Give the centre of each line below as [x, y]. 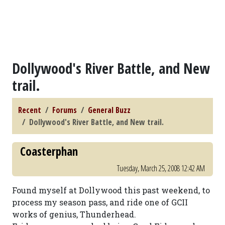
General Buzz [109, 110]
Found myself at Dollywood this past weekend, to [111, 190]
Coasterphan [49, 151]
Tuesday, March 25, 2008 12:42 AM [161, 168]
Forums [65, 110]
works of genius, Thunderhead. [74, 214]
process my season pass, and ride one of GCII [100, 202]
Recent [30, 110]
